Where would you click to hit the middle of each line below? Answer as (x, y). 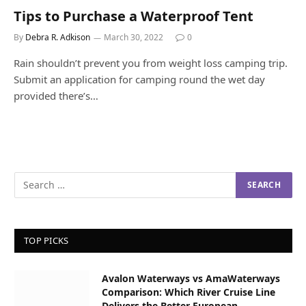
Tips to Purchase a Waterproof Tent (134, 16)
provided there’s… (56, 95)
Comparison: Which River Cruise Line (189, 292)
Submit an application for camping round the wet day (139, 79)
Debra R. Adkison (58, 37)
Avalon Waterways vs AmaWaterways (191, 278)
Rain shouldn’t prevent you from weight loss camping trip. (151, 62)
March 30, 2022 (134, 37)
